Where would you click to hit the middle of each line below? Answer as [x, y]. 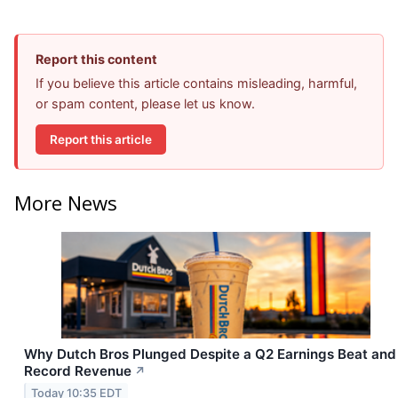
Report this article [101, 139]
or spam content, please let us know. [145, 104]
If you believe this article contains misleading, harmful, [196, 84]
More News [66, 202]
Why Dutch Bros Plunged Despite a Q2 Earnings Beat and [210, 354]
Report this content [96, 60]
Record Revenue [78, 370]
